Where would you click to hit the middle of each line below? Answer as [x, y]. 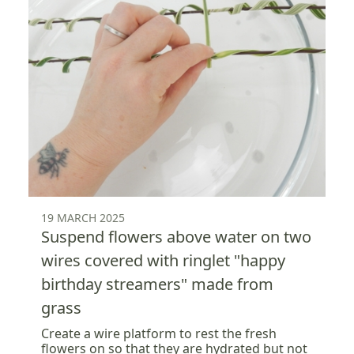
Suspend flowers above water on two [176, 237]
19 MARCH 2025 [83, 218]
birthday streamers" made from [157, 284]
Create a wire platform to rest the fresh [159, 334]
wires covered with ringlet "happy [163, 261]
